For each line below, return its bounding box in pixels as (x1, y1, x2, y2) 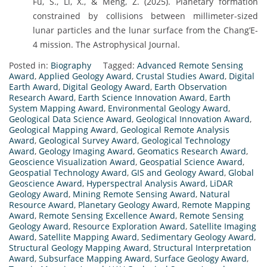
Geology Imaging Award (39, 145, 133, 157)
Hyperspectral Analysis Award (86, 177, 206, 189)
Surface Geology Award (154, 252, 247, 264)
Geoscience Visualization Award (9, 156, 135, 167)
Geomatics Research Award (137, 145, 246, 157)
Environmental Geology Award (108, 102, 228, 114)
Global (228, 166, 254, 178)
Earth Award (9, 80, 58, 92)
